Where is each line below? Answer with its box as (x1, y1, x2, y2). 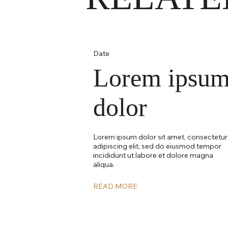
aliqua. (93, 159, 115, 169)
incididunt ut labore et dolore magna (93, 150, 214, 160)
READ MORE (93, 181, 138, 191)
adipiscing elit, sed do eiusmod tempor (93, 141, 222, 151)
